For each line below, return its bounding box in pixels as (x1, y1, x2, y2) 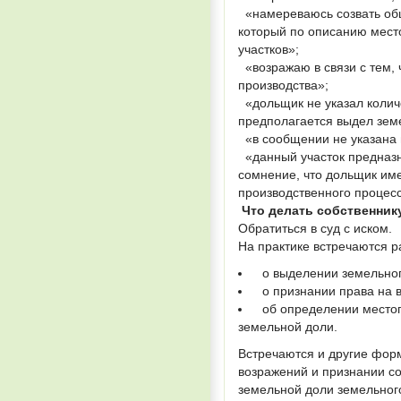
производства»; (238, 78, 328, 93)
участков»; (238, 42, 303, 57)
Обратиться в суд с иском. (238, 221, 392, 236)
